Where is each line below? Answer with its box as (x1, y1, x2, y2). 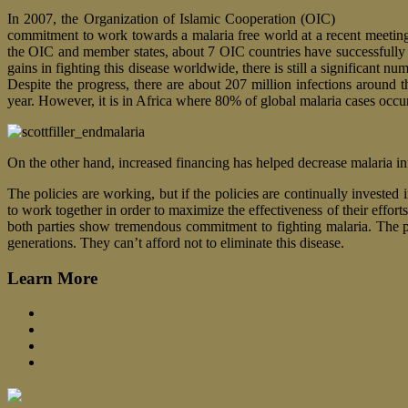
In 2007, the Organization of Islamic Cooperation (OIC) (7, 10, 341, 26)
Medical (44, 338, 90, 354)
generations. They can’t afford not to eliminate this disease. (7, 234, 344, 250)
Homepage (44, 321, 107, 338)
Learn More (7, 268, 97, 288)
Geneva (44, 305, 88, 321)
